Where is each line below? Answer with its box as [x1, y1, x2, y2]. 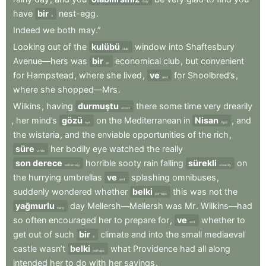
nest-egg [59, 8, 96, 19]
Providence [133, 243, 178, 254]
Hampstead [27, 70, 74, 81]
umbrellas [64, 172, 102, 183]
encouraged [49, 215, 96, 226]
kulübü [91, 42, 120, 52]
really [162, 144, 183, 154]
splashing [131, 172, 170, 183]
